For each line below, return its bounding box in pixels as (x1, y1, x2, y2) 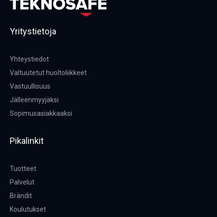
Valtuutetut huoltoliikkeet (10, 69, 87, 77)
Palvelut (10, 178, 34, 186)
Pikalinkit (10, 136, 44, 146)
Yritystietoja (10, 26, 56, 37)
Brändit (10, 192, 32, 200)
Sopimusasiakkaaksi (10, 109, 72, 118)
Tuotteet (10, 165, 36, 173)
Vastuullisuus (10, 82, 50, 91)
